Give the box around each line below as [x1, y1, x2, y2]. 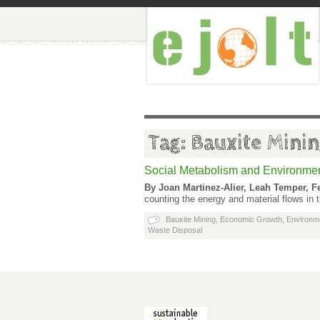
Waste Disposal [148, 226, 202, 234]
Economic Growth [220, 215, 282, 224]
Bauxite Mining [166, 215, 216, 224]
